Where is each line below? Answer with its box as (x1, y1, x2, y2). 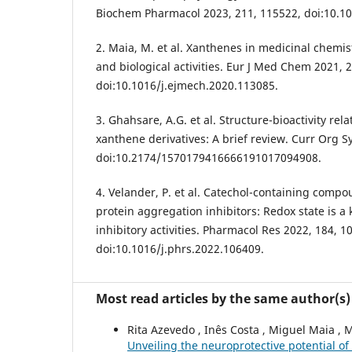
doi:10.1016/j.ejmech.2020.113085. (96, 78, 278, 93)
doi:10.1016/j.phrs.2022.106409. (96, 241, 264, 257)
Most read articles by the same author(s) (96, 290, 350, 308)
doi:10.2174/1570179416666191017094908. (96, 150, 321, 166)
